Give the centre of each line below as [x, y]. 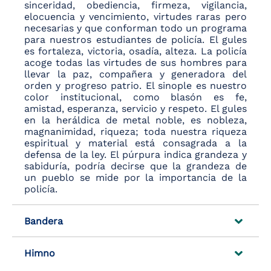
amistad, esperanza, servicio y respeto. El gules [135, 109]
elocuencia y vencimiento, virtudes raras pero [135, 17]
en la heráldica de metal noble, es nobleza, [135, 120]
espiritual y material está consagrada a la [135, 143]
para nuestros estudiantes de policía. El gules [135, 40]
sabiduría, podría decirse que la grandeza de [135, 166]
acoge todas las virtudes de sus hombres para [135, 63]
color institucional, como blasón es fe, [135, 97]
